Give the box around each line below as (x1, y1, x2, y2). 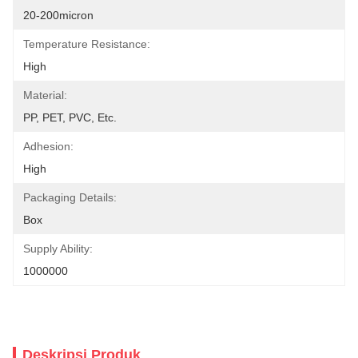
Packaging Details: (23, 191, 117, 204)
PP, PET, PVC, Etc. (23, 111, 117, 124)
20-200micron (23, 9, 93, 22)
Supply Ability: (23, 242, 93, 255)
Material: (23, 89, 67, 101)
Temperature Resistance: (23, 38, 150, 50)
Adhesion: (23, 140, 74, 153)
